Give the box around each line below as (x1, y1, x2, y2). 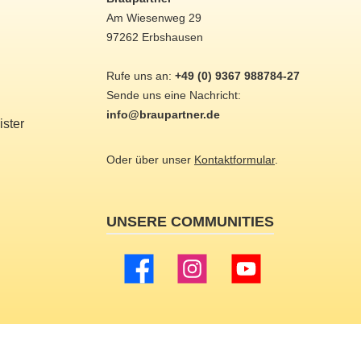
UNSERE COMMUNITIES (106, 214, 274, 230)
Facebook (119, 270, 177, 284)
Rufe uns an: (106, 69, 175, 83)
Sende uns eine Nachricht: (106, 89, 241, 102)
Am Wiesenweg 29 (106, 11, 201, 25)
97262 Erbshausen (106, 31, 203, 44)
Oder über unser (106, 153, 194, 167)
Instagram (173, 270, 230, 284)
